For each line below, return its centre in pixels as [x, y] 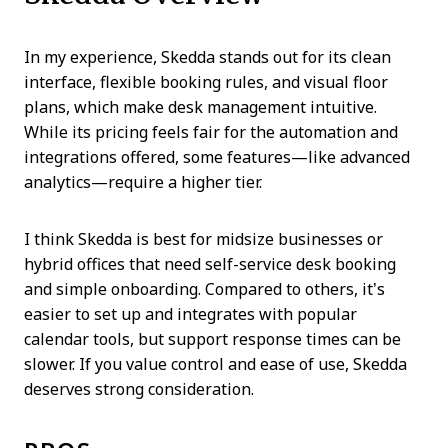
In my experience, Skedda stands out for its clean [207, 57]
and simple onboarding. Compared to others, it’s [204, 289]
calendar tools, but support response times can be [212, 339]
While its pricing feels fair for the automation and [211, 132]
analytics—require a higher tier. [143, 182]
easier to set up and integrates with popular [190, 314]
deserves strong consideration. [139, 389]
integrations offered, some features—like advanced [217, 157]
